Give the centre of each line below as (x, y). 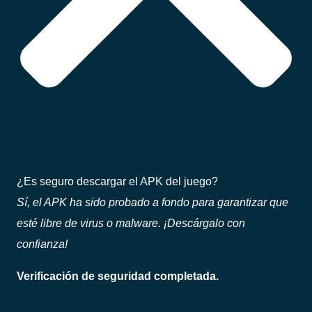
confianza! (42, 243)
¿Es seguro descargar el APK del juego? (117, 181)
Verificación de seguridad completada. (118, 276)
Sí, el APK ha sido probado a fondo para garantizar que (153, 202)
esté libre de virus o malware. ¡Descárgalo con (131, 223)
